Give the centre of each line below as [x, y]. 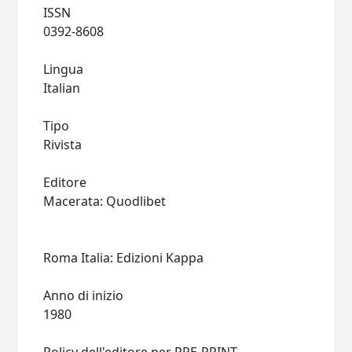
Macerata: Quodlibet [106, 201]
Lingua [64, 69]
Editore [65, 182]
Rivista [63, 145]
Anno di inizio [84, 295]
